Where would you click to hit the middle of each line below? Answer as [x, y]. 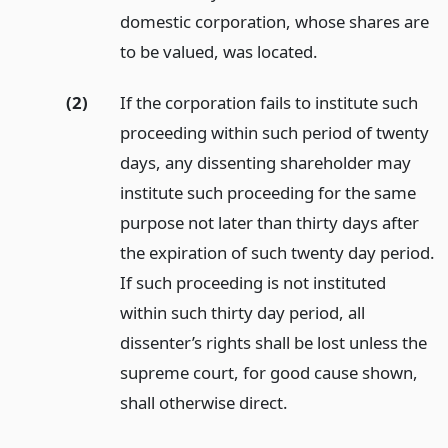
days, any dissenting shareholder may [265, 162]
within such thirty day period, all [242, 312]
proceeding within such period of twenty [274, 132]
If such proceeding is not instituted [252, 282]
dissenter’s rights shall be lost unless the [273, 342]
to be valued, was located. [218, 52]
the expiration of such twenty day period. [277, 252]
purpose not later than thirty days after [269, 222]
